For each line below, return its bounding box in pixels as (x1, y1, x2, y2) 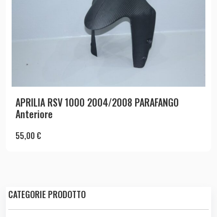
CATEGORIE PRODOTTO (8, 187, 86, 201)
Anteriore (15, 106, 53, 121)
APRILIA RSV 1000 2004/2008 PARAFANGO (15, 94, 179, 109)
